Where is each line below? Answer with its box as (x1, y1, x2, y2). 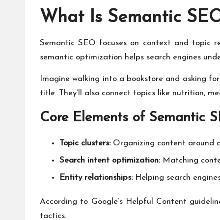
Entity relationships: (59, 173, 133, 182)
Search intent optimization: (59, 156, 160, 165)
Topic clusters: (59, 138, 110, 147)
